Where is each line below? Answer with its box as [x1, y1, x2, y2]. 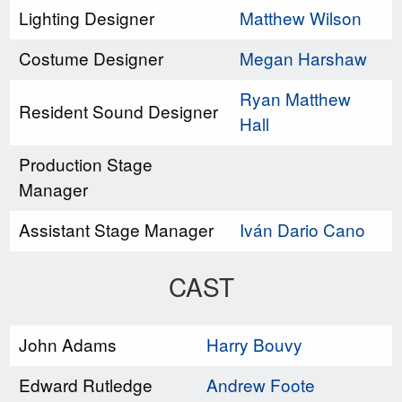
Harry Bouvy [206, 331, 302, 356]
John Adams [19, 331, 117, 356]
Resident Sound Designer [19, 98, 218, 123]
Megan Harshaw [240, 45, 367, 70]
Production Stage [19, 151, 153, 176]
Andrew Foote [206, 371, 315, 397]
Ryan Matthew [240, 85, 351, 110]
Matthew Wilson [240, 4, 362, 30]
